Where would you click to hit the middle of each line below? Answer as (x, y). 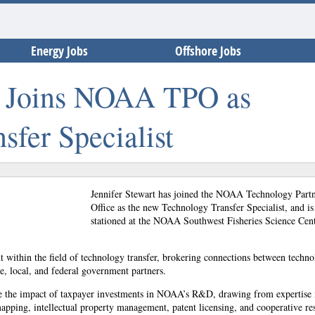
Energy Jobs (59, 51)
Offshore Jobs (208, 51)
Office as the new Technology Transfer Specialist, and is (202, 207)
